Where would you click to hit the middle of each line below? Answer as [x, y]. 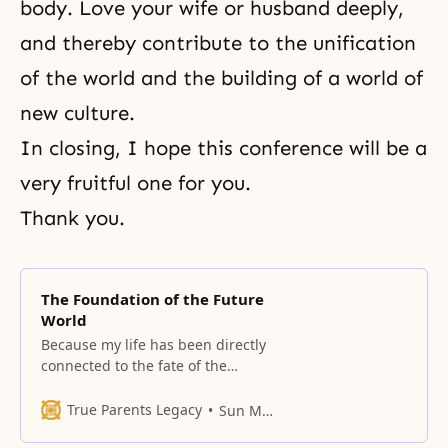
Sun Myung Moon [240, 410]
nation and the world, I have [136, 386]
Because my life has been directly [153, 344]
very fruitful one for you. [138, 183]
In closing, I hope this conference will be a [223, 148]
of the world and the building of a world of [221, 78]
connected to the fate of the [134, 365]
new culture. [80, 113]
